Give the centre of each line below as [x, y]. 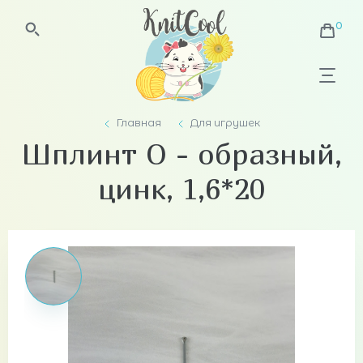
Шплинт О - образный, [181, 154]
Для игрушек [225, 122]
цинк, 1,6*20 [181, 188]
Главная [139, 122]
